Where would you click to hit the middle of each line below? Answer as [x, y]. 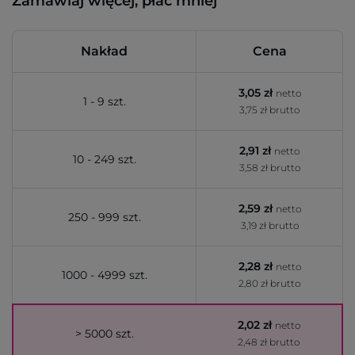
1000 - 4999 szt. [104, 275]
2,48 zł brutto [269, 342]
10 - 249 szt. [104, 159]
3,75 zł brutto [269, 110]
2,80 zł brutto [269, 283]
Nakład [104, 51]
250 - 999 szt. [104, 217]
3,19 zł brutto [269, 225]
